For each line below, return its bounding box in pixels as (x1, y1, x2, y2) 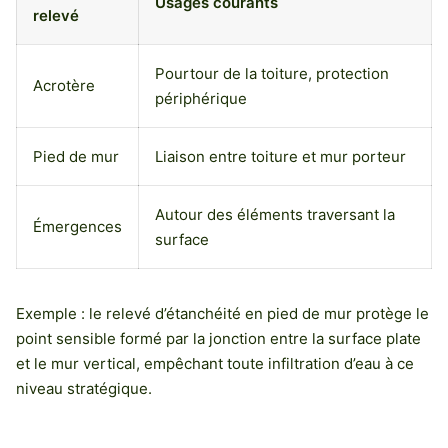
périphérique (155, 89, 247, 109)
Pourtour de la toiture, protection (155, 64, 389, 84)
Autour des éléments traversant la (155, 205, 395, 225)
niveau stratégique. (16, 379, 152, 399)
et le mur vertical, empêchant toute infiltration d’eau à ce (16, 354, 414, 374)
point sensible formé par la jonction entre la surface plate (16, 329, 421, 349)
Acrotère (33, 76, 95, 96)
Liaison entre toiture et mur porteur (155, 147, 406, 167)
